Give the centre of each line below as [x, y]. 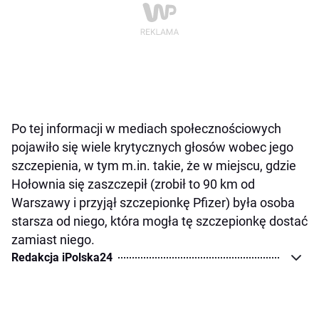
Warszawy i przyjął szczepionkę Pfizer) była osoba [153, 203]
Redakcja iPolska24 [62, 258]
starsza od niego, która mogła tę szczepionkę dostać [159, 221]
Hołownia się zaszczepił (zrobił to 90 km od [133, 184]
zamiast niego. [53, 240]
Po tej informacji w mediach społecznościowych [146, 129]
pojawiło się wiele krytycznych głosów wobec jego [152, 147]
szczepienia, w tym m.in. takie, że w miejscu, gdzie [154, 166]
